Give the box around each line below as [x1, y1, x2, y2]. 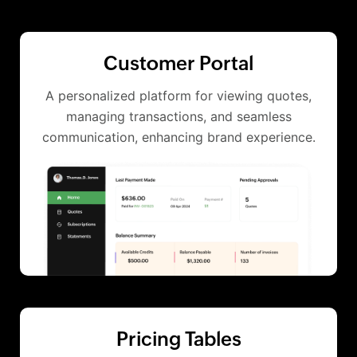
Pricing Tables [116, 328, 241, 351]
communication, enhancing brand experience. [41, 129, 316, 145]
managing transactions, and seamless [65, 108, 292, 124]
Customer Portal [104, 53, 253, 74]
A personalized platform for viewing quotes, [45, 88, 312, 104]
